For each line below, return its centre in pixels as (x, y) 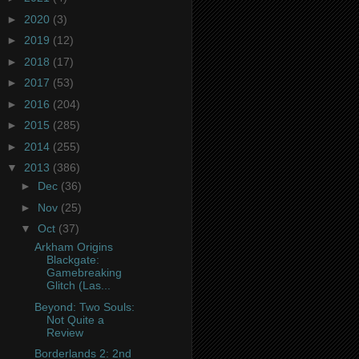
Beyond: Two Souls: (84, 307)
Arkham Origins (73, 247)
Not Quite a (75, 319)
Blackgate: (73, 260)
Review (65, 332)
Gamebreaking (84, 273)
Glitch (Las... (78, 286)
